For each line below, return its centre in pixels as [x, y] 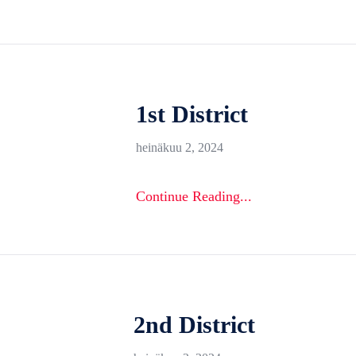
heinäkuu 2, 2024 [180, 147]
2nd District [194, 325]
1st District [192, 114]
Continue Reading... [194, 196]
